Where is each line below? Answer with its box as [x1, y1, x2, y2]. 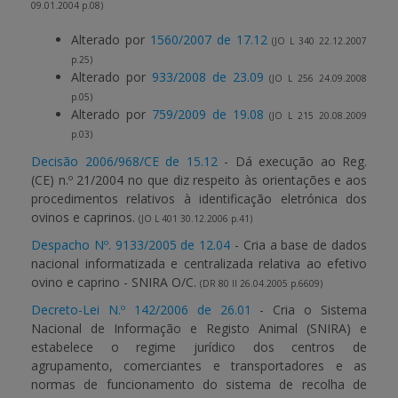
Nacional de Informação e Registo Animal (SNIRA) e [31, 320, 367, 337]
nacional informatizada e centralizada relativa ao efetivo [31, 255, 367, 272]
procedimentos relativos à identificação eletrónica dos [31, 190, 367, 207]
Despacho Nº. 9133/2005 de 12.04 [31, 236, 231, 253]
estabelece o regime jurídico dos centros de [31, 338, 367, 355]
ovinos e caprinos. [31, 209, 139, 226]
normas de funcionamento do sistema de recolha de [31, 376, 367, 393]
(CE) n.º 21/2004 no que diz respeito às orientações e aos [31, 171, 367, 188]
